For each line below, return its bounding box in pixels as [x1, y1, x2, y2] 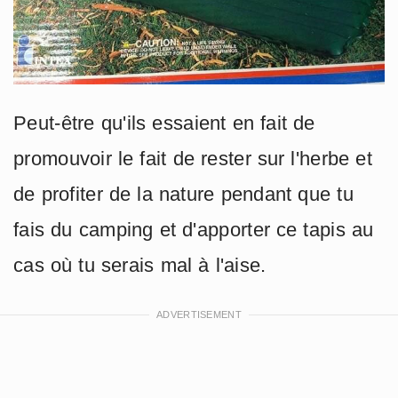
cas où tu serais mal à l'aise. [13, 253, 267, 276]
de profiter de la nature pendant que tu [13, 182, 354, 205]
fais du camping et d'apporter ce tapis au [13, 218, 374, 241]
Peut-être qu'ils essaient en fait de [13, 111, 315, 134]
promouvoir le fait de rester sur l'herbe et [13, 147, 373, 170]
